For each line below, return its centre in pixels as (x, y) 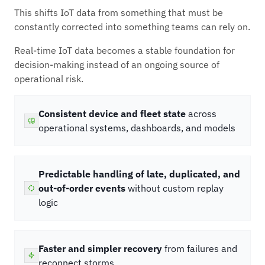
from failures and (200, 248)
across (201, 114)
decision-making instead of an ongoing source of (117, 64)
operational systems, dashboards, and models (137, 128)
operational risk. (49, 79)
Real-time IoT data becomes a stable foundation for (125, 50)
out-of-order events (82, 188)
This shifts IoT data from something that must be (119, 12)
